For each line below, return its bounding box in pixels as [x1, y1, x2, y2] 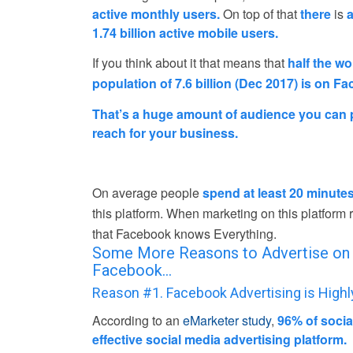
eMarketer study [183, 310, 272, 329]
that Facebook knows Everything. [92, 225, 277, 243]
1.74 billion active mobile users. [92, 23, 279, 42]
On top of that [220, 4, 301, 23]
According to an [92, 310, 184, 329]
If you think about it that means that [92, 54, 288, 72]
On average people [92, 184, 203, 203]
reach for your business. [92, 123, 239, 142]
